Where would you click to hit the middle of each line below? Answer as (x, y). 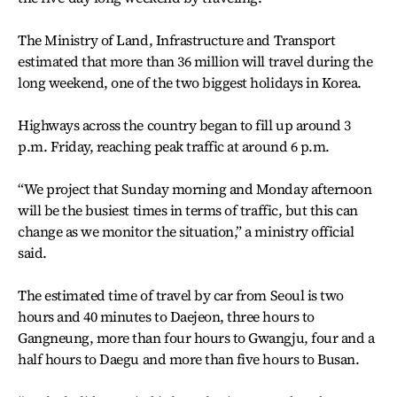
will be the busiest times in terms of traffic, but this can (188, 210)
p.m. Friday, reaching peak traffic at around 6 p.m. (174, 146)
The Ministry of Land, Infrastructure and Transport (177, 40)
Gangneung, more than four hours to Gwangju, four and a (196, 338)
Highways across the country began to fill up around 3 (184, 125)
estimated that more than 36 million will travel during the (195, 61)
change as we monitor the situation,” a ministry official (186, 231)
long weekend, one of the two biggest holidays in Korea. (190, 82)
